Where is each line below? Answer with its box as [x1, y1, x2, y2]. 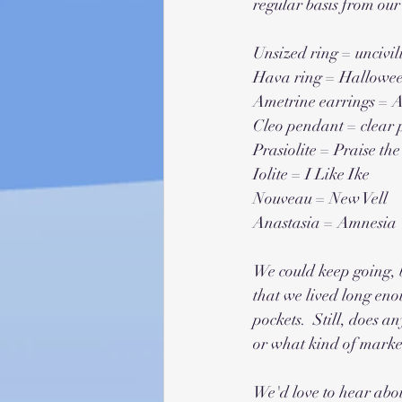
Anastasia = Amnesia [253, 213, 397, 232]
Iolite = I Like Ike [253, 164, 370, 184]
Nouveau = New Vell [253, 188, 391, 208]
